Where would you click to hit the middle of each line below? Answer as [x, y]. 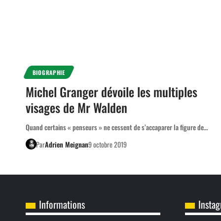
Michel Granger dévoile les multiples [111, 91]
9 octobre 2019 [107, 144]
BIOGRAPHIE [49, 72]
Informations [62, 204]
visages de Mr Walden [76, 107]
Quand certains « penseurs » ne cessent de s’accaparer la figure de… [117, 127]
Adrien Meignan [66, 144]
